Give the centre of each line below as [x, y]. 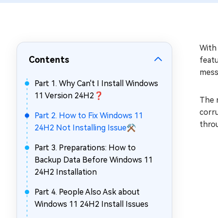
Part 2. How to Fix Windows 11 [89, 116]
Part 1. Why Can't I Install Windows [96, 83]
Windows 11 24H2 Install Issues [91, 204]
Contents [49, 60]
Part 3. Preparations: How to [85, 148]
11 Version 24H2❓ [69, 96]
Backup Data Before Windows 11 [94, 160]
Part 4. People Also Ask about [87, 192]
